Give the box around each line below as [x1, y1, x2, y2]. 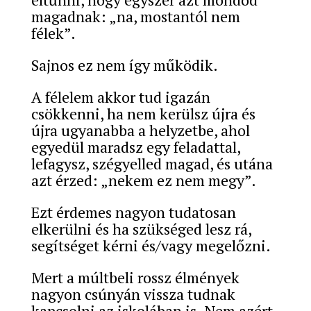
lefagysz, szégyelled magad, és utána [31, 153, 273, 174]
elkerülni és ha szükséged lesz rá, [31, 218, 251, 239]
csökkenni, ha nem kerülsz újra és [31, 103, 255, 124]
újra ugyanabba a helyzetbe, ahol [31, 119, 250, 140]
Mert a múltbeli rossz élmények [31, 267, 239, 287]
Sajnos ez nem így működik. [31, 54, 218, 75]
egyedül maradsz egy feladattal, [31, 136, 240, 157]
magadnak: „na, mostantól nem [31, 6, 240, 26]
